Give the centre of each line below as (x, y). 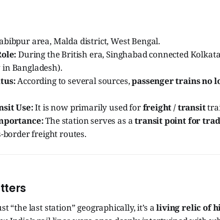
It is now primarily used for (88, 107)
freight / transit (174, 107)
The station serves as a (89, 120)
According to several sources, (74, 81)
